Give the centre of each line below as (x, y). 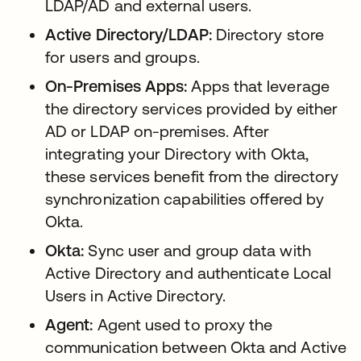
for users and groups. (122, 57)
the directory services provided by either (192, 109)
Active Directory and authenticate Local (189, 273)
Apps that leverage (258, 86)
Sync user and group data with (197, 251)
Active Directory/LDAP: (129, 35)
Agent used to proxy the (185, 325)
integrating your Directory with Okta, (177, 154)
